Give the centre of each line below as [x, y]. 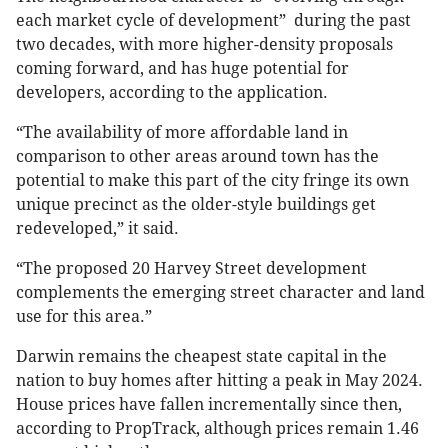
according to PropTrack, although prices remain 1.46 [217, 429]
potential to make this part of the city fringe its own [212, 181]
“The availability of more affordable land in [182, 133]
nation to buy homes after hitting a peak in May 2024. [219, 381]
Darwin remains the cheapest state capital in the [201, 357]
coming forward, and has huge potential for [182, 69]
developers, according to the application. [172, 93]
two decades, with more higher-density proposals [204, 45]
